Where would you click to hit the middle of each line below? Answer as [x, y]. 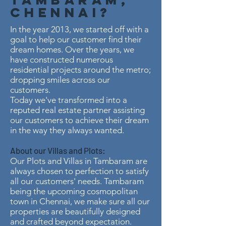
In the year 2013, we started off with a [79, 29]
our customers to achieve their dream [79, 120]
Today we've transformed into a [69, 100]
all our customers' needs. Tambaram [77, 181]
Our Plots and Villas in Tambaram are [79, 161]
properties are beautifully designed [75, 211]
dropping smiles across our [60, 80]
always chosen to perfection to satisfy [79, 171]
